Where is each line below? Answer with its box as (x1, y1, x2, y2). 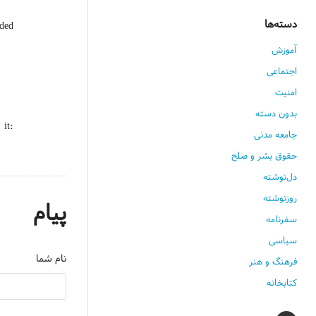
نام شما (35, 251, 66, 266)
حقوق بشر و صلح (231, 149, 298, 163)
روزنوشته (263, 191, 298, 205)
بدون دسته (255, 107, 298, 121)
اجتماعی (267, 64, 298, 78)
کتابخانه (267, 276, 298, 290)
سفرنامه (266, 212, 298, 226)
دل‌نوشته (263, 170, 298, 184)
